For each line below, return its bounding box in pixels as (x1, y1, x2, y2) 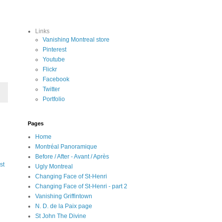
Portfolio (43, 96, 65, 103)
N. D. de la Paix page (35, 203, 92, 210)
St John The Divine (35, 213, 86, 220)
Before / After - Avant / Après (35, 153, 109, 160)
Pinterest (43, 46, 66, 53)
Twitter (43, 86, 60, 93)
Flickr (43, 66, 57, 73)
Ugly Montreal (35, 163, 73, 170)
